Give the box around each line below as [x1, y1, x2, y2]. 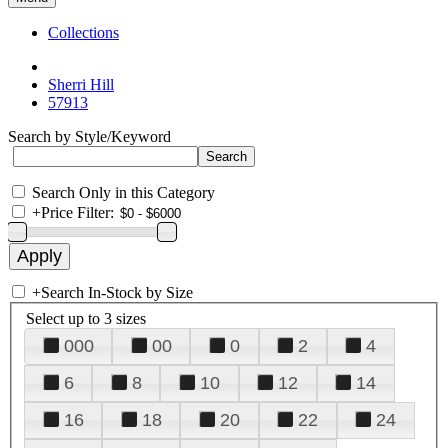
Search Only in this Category [32, 184, 215, 201]
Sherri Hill [48, 76, 114, 93]
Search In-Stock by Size [41, 284, 193, 301]
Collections [48, 24, 119, 41]
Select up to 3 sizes [26, 309, 146, 327]
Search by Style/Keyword [8, 128, 171, 145]
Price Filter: [41, 204, 114, 221]
